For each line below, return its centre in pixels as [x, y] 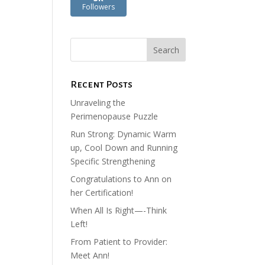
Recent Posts [102, 84]
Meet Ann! [90, 255]
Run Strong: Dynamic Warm [124, 134]
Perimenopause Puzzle [114, 116]
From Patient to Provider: [119, 241]
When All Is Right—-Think [119, 210]
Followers [99, 7]
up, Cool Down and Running [124, 147]
